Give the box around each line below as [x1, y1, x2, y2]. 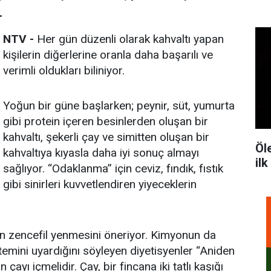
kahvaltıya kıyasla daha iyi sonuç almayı [3, 146, 199, 160]
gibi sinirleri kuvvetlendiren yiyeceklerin [3, 177, 197, 191]
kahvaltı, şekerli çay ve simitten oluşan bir [3, 130, 209, 144]
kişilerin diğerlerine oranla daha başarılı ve [3, 48, 213, 62]
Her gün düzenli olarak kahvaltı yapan [34, 32, 224, 46]
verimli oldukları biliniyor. [3, 64, 125, 77]
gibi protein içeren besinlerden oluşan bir [3, 114, 208, 128]
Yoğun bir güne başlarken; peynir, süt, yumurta [3, 99, 235, 113]
